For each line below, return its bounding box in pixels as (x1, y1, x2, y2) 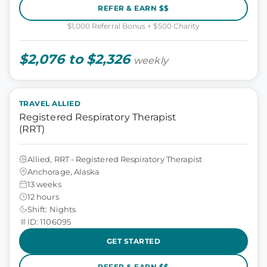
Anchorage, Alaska (27, 166, 100, 176)
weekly (133, 55, 168, 66)
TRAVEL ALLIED (19, 99, 81, 108)
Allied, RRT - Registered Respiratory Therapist (27, 154, 203, 164)
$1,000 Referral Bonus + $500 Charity (67, 21, 200, 30)
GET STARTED (106, 236, 161, 246)
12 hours (27, 191, 59, 201)
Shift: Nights (27, 204, 76, 214)
